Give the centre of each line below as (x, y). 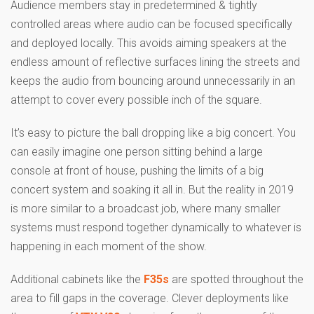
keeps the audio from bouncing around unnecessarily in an (153, 81)
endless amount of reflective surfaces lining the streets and (155, 62)
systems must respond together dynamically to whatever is (156, 227)
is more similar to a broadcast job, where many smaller (145, 208)
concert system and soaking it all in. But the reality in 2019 (152, 189)
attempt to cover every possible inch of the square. (136, 100)
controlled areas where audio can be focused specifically (151, 24)
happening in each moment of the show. (109, 246)
